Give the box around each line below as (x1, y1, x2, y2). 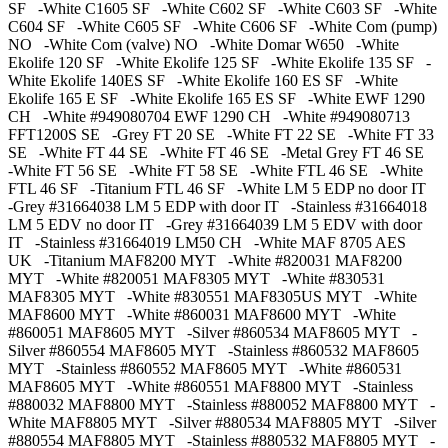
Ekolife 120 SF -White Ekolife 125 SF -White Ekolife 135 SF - (8, 54, 431, 72)
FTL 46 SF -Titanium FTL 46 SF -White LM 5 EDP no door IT (8, 180, 434, 198)
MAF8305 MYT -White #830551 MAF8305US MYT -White (8, 288, 417, 306)
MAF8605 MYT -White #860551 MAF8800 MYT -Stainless (8, 378, 413, 396)
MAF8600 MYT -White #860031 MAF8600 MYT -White (8, 306, 396, 324)
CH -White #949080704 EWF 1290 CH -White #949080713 (8, 108, 410, 126)
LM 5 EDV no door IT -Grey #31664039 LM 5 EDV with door (8, 216, 422, 234)
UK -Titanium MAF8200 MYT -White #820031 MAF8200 (8, 252, 402, 270)
